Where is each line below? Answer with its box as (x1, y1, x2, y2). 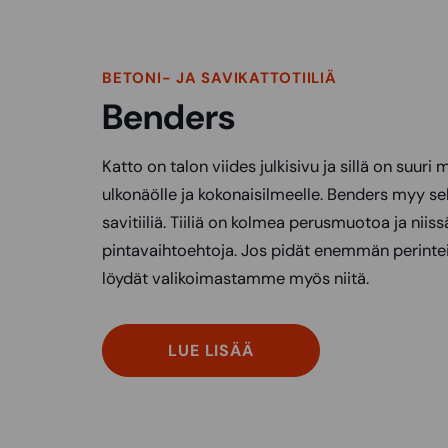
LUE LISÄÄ (168, 340, 254, 362)
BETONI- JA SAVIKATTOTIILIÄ (102, 67, 337, 88)
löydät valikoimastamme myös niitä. (102, 268, 369, 289)
